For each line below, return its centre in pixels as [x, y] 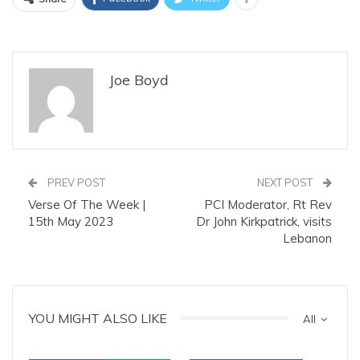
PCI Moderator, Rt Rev [268, 204]
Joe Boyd [139, 80]
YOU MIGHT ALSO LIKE [98, 318]
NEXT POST [286, 182]
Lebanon [307, 238]
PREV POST [75, 182]
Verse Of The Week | [87, 204]
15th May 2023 [71, 221]
